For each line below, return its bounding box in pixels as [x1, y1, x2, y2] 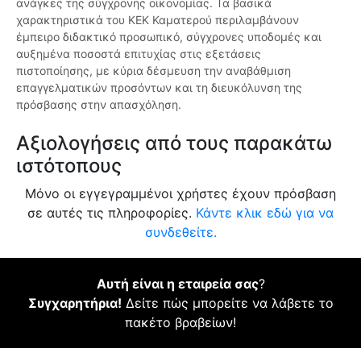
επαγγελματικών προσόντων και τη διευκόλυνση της [16, 81, 302, 95]
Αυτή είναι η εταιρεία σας [96, 276, 259, 293]
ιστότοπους [16, 154, 122, 178]
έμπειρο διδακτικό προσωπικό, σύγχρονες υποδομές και [16, 30, 322, 44]
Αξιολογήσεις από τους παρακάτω [16, 131, 332, 156]
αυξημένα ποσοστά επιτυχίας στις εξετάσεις [16, 47, 261, 61]
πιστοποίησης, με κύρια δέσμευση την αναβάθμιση [16, 64, 291, 78]
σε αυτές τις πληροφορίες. [27, 205, 196, 222]
